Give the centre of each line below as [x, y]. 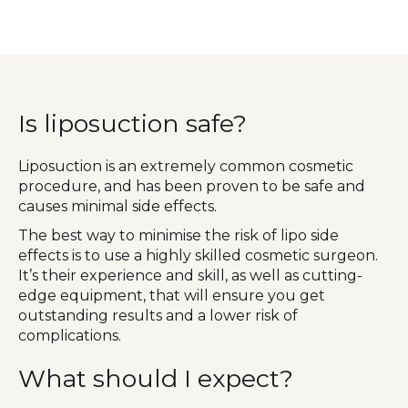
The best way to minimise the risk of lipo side [178, 235]
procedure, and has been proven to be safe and [192, 186]
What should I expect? [156, 378]
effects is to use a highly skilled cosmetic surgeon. [198, 255]
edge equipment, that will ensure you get [172, 295]
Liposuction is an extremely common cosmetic [186, 166]
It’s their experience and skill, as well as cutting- [190, 275]
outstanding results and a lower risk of [158, 315]
